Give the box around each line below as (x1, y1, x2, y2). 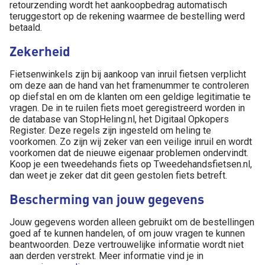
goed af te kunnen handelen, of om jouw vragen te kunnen (9, 228, 245, 239)
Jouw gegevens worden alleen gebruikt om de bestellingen (9, 216, 254, 228)
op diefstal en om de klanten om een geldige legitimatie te (9, 91, 251, 102)
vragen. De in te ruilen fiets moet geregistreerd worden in (9, 102, 245, 114)
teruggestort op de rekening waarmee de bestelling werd (9, 11, 245, 22)
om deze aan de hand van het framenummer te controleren (9, 80, 249, 91)
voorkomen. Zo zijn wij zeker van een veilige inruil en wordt (9, 136, 252, 147)
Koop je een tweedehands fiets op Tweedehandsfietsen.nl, (9, 159, 252, 170)
